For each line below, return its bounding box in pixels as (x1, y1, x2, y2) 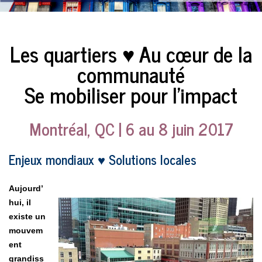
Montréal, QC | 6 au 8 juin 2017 (29, 115, 233, 143)
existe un (9, 211, 46, 221)
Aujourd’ (9, 183, 43, 193)
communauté (77, 57, 185, 92)
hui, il (9, 197, 31, 207)
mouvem (9, 225, 43, 235)
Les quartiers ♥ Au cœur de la (10, 36, 252, 71)
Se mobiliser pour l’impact (25, 77, 237, 112)
